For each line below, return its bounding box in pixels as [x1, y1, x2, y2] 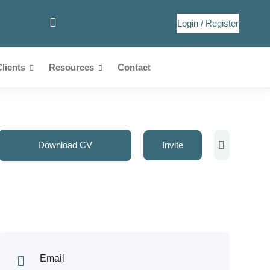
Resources [48, 62, 96, 73]
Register [205, 18, 239, 28]
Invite [162, 139, 183, 150]
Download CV [37, 139, 92, 150]
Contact [117, 62, 151, 73]
